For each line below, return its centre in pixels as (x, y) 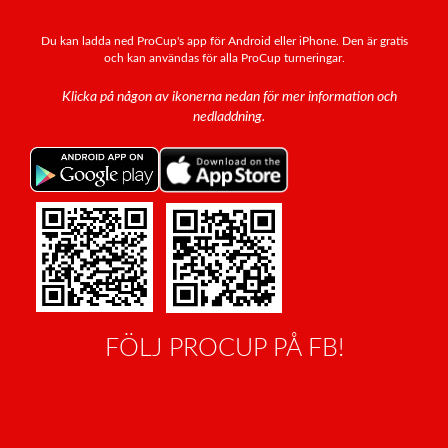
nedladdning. (229, 116)
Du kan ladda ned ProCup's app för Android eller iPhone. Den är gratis (224, 40)
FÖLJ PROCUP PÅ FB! (224, 348)
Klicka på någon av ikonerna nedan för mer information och (229, 96)
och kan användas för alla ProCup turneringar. (224, 57)
